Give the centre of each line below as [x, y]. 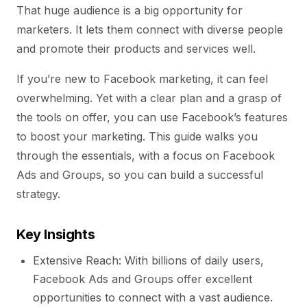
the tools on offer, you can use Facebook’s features [152, 117]
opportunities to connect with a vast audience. [153, 297]
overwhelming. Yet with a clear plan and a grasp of [149, 98]
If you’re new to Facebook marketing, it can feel [142, 79]
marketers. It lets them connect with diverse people [150, 29]
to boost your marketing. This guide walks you [137, 136]
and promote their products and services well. [136, 49]
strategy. [38, 194]
